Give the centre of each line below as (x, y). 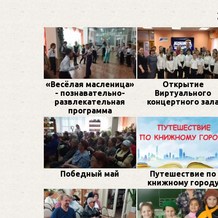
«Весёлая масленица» (90, 84)
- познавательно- (90, 93)
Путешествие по (183, 174)
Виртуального (183, 93)
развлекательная (90, 102)
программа (90, 111)
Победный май (90, 174)
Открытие (183, 84)
